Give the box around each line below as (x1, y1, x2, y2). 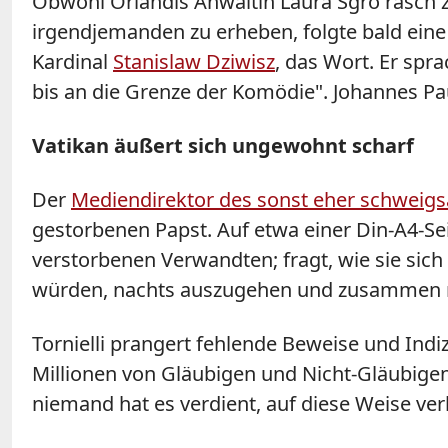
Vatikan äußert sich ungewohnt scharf (32, 131, 419, 159)
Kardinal (32, 47, 113, 75)
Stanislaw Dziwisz (113, 47, 275, 75)
